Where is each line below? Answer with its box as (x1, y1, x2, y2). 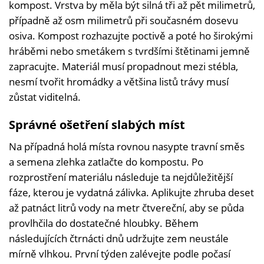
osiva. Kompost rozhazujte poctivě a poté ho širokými (9, 28, 253, 42)
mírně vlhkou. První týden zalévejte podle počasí (9, 246, 230, 260)
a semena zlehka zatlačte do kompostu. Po (9, 154, 203, 169)
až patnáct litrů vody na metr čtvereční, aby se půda (9, 200, 244, 214)
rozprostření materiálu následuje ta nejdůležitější (9, 170, 233, 184)
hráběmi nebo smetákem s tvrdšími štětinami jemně (9, 44, 250, 58)
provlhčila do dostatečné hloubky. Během (9, 216, 199, 230)
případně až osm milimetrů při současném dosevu (9, 13, 238, 27)
